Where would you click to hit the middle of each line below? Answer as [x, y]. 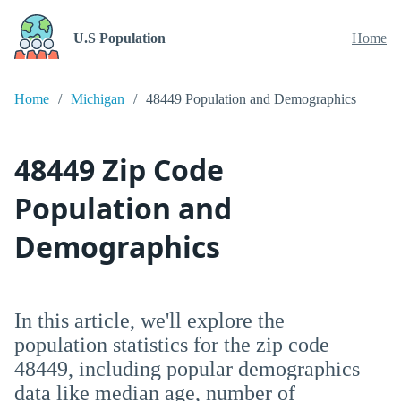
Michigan [98, 99]
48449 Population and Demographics [251, 99]
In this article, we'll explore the [149, 320]
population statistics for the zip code [172, 345]
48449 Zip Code [119, 170]
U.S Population [119, 38]
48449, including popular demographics [187, 369]
